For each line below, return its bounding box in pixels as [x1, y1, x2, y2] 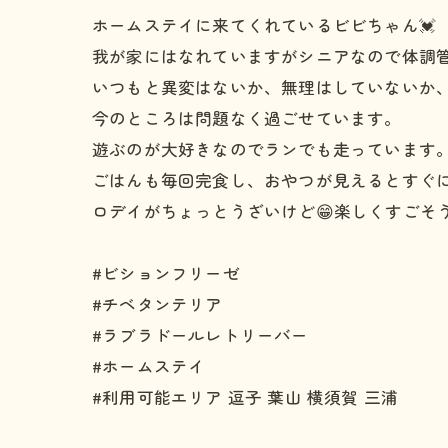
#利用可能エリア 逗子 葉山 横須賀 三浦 [92, 385, 399, 409]
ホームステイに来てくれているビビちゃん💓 [92, 13, 436, 37]
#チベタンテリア [92, 292, 223, 316]
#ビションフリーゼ [92, 261, 240, 285]
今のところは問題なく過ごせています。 [92, 106, 402, 130]
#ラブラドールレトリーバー [92, 323, 309, 347]
